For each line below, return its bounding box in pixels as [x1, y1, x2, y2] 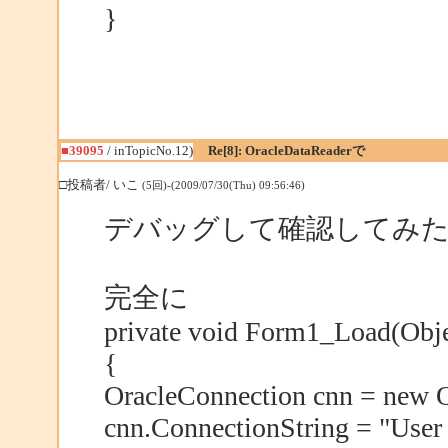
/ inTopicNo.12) [103, 143, 193, 158]
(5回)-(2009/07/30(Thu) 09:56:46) [141, 179, 305, 191]
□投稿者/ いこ [58, 177, 142, 192]
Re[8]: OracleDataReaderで [207, 143, 365, 158]
